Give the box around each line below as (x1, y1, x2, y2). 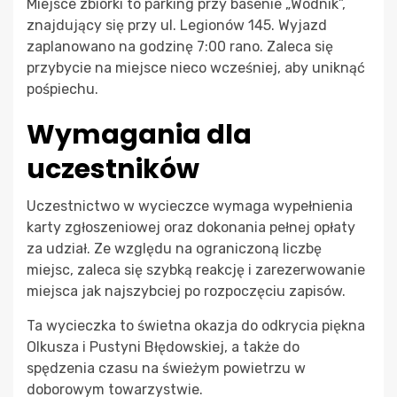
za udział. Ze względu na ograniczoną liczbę (27, 240, 322, 258)
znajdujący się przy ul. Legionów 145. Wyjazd (27, 17, 327, 35)
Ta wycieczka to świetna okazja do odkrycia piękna (27, 317, 365, 335)
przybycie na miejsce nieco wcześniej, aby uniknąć (27, 59, 365, 77)
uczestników (27, 151, 199, 189)
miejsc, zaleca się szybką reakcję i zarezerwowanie (27, 261, 365, 279)
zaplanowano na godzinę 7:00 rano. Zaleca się (27, 38, 333, 56)
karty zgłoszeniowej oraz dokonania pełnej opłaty (27, 219, 355, 237)
